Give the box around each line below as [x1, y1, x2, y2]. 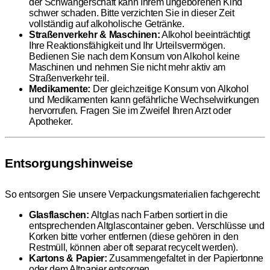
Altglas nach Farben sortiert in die [89, 210, 228, 221]
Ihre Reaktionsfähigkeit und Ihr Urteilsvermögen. [29, 40, 225, 51]
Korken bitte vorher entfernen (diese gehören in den [29, 231, 239, 242]
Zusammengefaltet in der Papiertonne [107, 253, 264, 264]
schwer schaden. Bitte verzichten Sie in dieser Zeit [29, 7, 234, 18]
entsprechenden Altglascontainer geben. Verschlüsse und [29, 221, 265, 231]
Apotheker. [29, 116, 73, 127]
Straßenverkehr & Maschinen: [29, 29, 160, 40]
